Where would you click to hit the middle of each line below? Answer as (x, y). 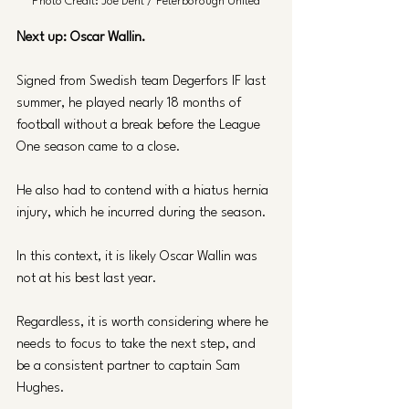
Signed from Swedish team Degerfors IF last (143, 81)
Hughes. (41, 388)
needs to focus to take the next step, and (138, 344)
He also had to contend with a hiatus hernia (144, 191)
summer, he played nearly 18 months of (131, 103)
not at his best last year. (89, 278)
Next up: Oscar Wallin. (83, 37)
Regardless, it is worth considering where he (144, 322)
